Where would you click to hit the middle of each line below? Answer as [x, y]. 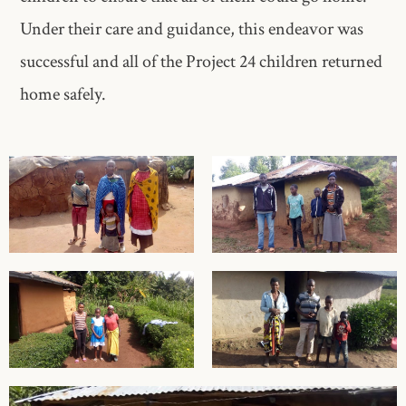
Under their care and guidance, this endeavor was [192, 29]
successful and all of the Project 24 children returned [202, 62]
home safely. [63, 95]
